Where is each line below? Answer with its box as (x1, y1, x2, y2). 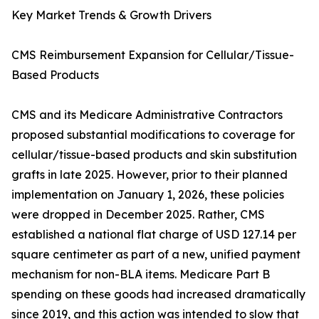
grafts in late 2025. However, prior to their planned (11, 167, 288, 182)
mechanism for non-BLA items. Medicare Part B (11, 267, 270, 282)
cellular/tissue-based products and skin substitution (11, 147, 297, 162)
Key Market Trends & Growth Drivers (11, 8, 211, 23)
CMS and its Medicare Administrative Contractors (11, 108, 283, 122)
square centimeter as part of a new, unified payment (11, 247, 300, 262)
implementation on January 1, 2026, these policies (11, 187, 284, 202)
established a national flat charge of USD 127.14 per (11, 227, 296, 242)
